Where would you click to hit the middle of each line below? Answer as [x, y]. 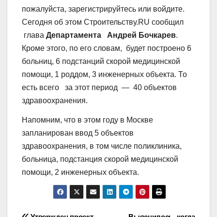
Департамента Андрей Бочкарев [111, 35]
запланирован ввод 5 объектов [78, 133]
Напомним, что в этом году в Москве [87, 120]
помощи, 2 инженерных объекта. [80, 172]
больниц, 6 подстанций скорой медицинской [101, 61]
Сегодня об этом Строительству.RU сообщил [103, 22]
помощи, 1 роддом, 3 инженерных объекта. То [104, 74]
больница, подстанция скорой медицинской [100, 159]
